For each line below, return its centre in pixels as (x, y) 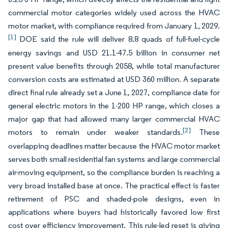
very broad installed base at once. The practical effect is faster (114, 186)
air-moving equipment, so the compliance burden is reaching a (114, 172)
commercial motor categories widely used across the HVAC (114, 12)
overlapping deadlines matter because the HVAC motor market (114, 146)
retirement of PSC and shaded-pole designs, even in (114, 199)
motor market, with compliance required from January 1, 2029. (114, 26)
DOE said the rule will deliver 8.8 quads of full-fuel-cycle (118, 39)
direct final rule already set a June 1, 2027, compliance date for (114, 92)
